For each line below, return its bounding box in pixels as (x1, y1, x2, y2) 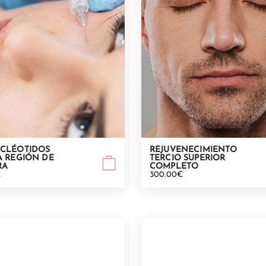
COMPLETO (150, 162, 199, 172)
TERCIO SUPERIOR (150, 154, 226, 163)
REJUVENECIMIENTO (150, 145, 237, 155)
